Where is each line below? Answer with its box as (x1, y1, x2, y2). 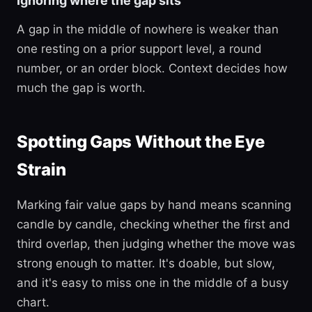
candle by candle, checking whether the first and (17, 217, 290, 231)
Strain (17, 159, 66, 180)
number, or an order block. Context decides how (17, 61, 288, 75)
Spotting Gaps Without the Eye (17, 132, 265, 152)
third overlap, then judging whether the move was (17, 237, 295, 251)
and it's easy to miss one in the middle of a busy (17, 276, 288, 290)
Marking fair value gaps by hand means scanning (17, 198, 291, 212)
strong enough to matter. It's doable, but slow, (17, 256, 275, 270)
